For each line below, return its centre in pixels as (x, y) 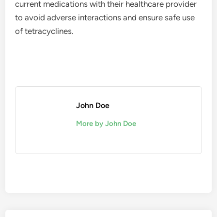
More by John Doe (106, 123)
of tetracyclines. (45, 31)
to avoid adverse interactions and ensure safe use (105, 17)
